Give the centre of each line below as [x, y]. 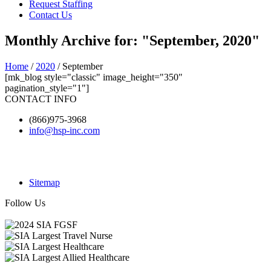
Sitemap [44, 182]
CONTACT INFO [41, 99]
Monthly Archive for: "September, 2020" [132, 40]
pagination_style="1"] [47, 88]
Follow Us [25, 203]
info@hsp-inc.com [64, 130]
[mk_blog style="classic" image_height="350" [94, 77]
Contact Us [51, 15]
